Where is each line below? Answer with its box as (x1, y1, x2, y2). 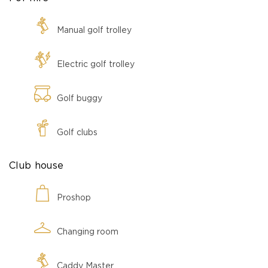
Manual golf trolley (57, 26, 132, 35)
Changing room (57, 227, 118, 236)
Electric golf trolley (57, 60, 135, 69)
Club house (9, 160, 64, 170)
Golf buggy (57, 94, 102, 103)
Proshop (57, 193, 91, 202)
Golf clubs (57, 128, 98, 137)
